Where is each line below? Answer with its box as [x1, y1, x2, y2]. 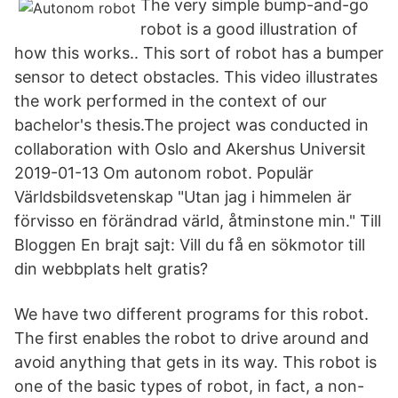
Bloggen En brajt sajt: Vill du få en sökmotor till [14, 235, 365, 254]
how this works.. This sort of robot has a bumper [14, 44, 384, 62]
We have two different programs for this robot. [14, 305, 369, 323]
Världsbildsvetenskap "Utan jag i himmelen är [14, 187, 352, 206]
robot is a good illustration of [140, 20, 358, 38]
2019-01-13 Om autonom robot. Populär [14, 163, 314, 182]
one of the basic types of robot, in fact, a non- [14, 377, 364, 395]
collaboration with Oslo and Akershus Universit [14, 139, 366, 158]
